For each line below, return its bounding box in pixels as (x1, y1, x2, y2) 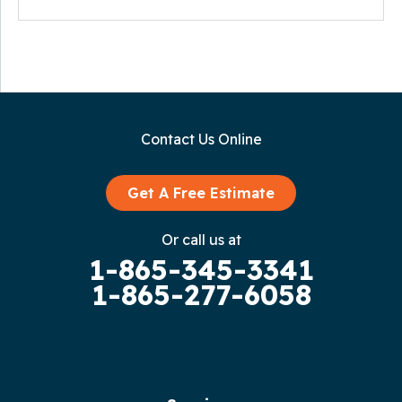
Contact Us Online (140, 130, 262, 149)
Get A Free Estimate (127, 184, 275, 203)
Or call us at (161, 231, 241, 249)
